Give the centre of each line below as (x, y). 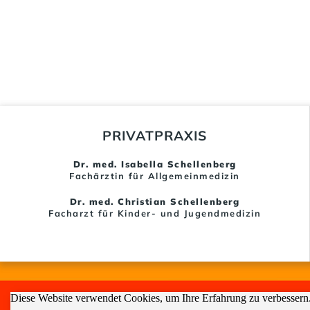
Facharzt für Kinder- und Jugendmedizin (155, 213)
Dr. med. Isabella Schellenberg (155, 164)
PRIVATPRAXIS (155, 136)
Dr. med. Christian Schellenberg (155, 201)
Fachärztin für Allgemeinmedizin (155, 176)
